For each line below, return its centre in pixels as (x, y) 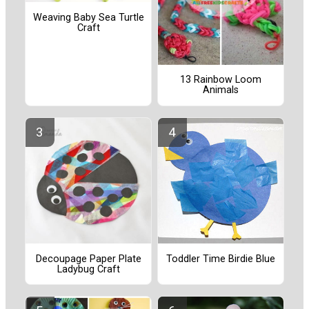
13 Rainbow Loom (221, 80)
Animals (221, 90)
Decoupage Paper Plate (88, 259)
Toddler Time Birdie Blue (221, 259)
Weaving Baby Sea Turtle (88, 17)
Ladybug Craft (88, 269)
